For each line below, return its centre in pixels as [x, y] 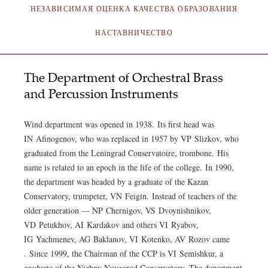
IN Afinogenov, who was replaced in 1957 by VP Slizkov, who [131, 139]
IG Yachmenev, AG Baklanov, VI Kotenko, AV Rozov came [127, 239]
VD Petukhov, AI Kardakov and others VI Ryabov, [111, 225]
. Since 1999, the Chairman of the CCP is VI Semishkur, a [124, 254]
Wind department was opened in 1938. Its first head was [119, 124]
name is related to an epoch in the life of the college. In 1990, [129, 167]
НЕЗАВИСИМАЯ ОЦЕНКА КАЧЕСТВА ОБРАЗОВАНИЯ [134, 9]
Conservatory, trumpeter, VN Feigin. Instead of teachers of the [130, 196]
